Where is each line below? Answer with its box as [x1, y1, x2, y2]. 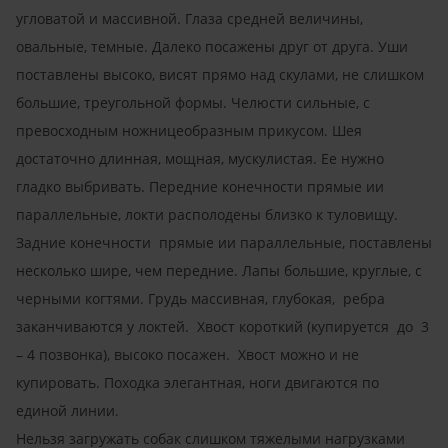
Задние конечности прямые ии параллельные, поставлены [16, 232, 432, 252]
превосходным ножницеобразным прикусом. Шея [16, 120, 362, 140]
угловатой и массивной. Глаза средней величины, [16, 8, 363, 28]
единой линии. [16, 400, 123, 420]
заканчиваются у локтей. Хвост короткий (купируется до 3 [16, 316, 429, 336]
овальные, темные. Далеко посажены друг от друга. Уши [16, 36, 408, 56]
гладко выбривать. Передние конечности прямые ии [16, 176, 384, 196]
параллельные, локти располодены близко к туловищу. [16, 204, 398, 224]
